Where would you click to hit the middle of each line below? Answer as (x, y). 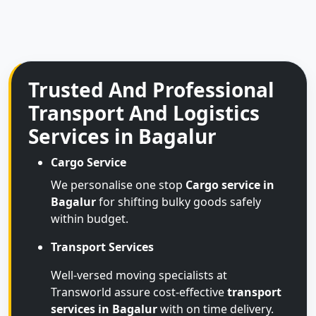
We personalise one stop (118, 185)
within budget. (90, 219)
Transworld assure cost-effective (139, 292)
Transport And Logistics (144, 113)
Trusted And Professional (151, 90)
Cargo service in (230, 185)
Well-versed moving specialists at (139, 275)
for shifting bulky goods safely (178, 202)
